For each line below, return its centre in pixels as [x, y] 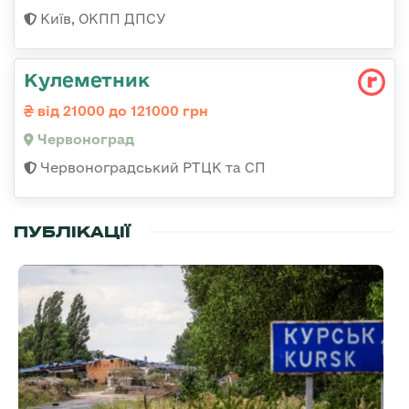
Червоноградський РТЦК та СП [151, 167]
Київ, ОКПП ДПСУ [101, 18]
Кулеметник [87, 79]
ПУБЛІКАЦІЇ [72, 231]
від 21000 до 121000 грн [121, 110]
